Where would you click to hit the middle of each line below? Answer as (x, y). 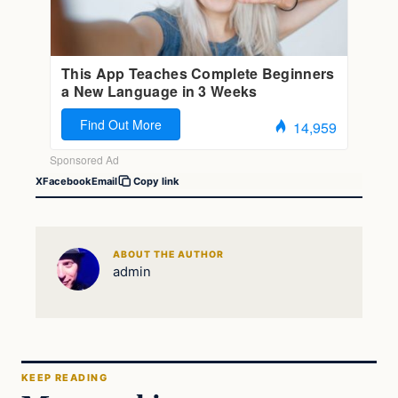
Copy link (156, 182)
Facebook (67, 181)
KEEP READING (64, 378)
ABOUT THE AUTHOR (168, 254)
